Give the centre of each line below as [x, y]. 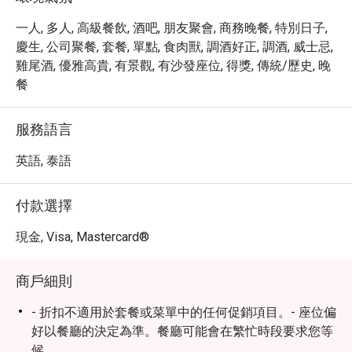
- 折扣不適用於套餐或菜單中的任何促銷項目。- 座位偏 [184, 312]
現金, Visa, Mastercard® [82, 237]
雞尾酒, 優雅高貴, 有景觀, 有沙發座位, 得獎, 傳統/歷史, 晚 [173, 66]
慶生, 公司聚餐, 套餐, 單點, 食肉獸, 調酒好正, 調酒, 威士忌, [174, 47]
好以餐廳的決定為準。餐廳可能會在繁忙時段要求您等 [182, 331]
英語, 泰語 [44, 161]
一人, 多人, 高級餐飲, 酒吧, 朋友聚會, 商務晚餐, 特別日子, [172, 28]
